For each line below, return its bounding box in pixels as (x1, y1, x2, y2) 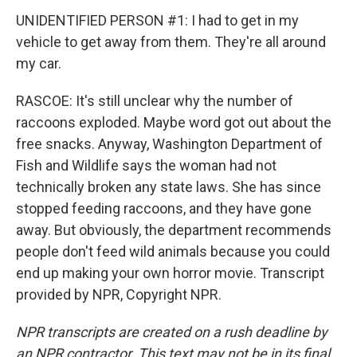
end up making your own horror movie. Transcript (16, 265, 324, 281)
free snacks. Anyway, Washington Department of (16, 135, 323, 152)
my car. (16, 55, 61, 72)
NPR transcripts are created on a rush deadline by (16, 324, 328, 340)
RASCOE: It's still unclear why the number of (16, 92, 293, 109)
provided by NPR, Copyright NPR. (16, 286, 222, 303)
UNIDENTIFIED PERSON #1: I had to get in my (16, 12, 299, 29)
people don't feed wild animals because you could (16, 243, 330, 260)
